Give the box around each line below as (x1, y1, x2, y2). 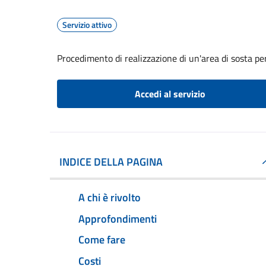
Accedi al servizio (134, 87, 205, 101)
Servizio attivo (62, 18, 112, 31)
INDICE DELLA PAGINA (59, 154, 163, 170)
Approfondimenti (78, 210, 157, 227)
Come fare (78, 232, 125, 248)
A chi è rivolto (78, 189, 141, 205)
